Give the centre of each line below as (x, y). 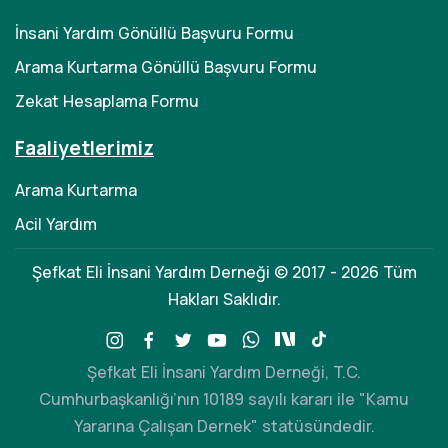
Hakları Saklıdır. (224, 299)
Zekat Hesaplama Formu (107, 101)
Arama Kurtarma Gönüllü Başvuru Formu (166, 67)
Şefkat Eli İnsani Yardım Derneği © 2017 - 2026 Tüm (224, 272)
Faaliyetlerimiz (84, 148)
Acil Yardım (56, 224)
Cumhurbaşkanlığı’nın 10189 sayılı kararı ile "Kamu (224, 399)
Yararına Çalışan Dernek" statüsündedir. (224, 426)
